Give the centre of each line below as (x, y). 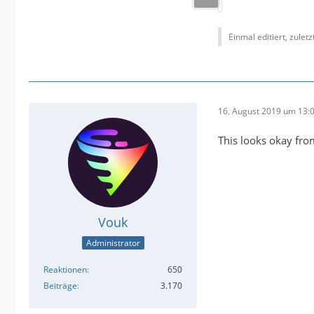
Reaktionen (65, 270)
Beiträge (60, 286)
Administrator (113, 243)
